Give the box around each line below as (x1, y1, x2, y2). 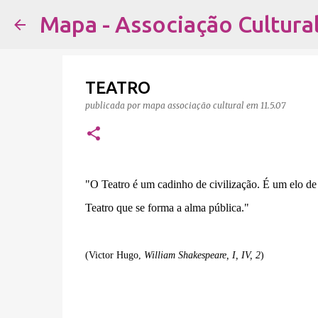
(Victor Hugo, (84, 250, 144, 261)
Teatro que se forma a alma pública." (84, 202, 249, 214)
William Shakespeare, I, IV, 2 (143, 250, 261, 261)
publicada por (84, 100, 143, 111)
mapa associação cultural (142, 100, 244, 111)
